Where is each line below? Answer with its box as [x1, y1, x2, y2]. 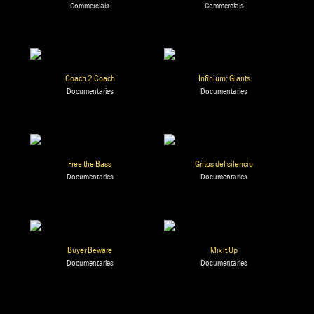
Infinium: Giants [198, 72, 250, 85]
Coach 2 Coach [64, 72, 115, 85]
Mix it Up [210, 243, 238, 256]
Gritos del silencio [195, 158, 254, 170]
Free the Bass [68, 158, 112, 170]
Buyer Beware [67, 243, 113, 256]
